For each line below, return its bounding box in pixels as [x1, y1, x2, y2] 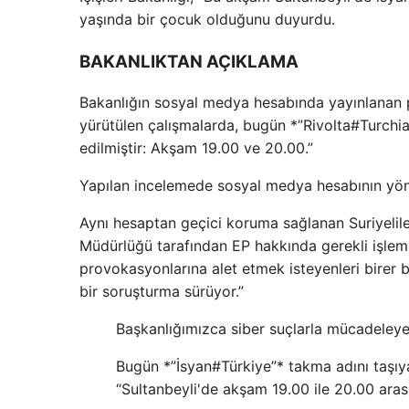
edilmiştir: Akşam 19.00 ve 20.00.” [79, 139, 313, 158]
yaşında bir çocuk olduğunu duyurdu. [79, 10, 335, 28]
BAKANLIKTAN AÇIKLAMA [79, 50, 299, 72]
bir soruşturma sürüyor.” [79, 282, 244, 301]
